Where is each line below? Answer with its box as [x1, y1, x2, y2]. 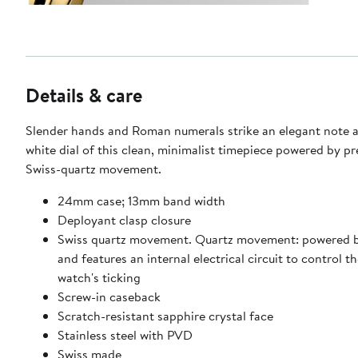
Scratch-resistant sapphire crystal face [58, 306, 273, 324]
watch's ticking [58, 268, 141, 286]
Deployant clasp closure [58, 210, 191, 229]
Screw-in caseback [58, 287, 161, 305]
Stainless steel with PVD [58, 325, 193, 344]
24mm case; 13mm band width [58, 191, 225, 209]
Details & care [26, 81, 142, 109]
